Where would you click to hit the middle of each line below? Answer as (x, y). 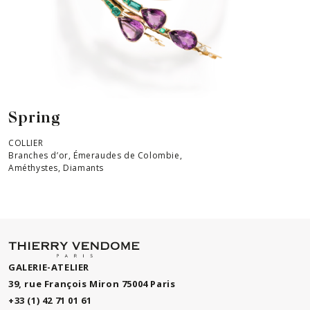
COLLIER (26, 143)
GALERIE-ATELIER (49, 267)
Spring (34, 117)
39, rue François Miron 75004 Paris (92, 283)
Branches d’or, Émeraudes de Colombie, (95, 155)
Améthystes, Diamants (56, 167)
